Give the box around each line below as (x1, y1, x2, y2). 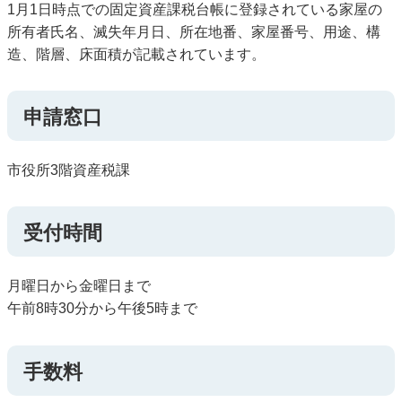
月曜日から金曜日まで (7, 278, 151, 294)
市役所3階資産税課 (7, 162, 130, 178)
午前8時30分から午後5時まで (7, 301, 197, 317)
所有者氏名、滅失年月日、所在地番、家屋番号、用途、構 (7, 23, 380, 39)
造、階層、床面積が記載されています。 (7, 46, 266, 62)
